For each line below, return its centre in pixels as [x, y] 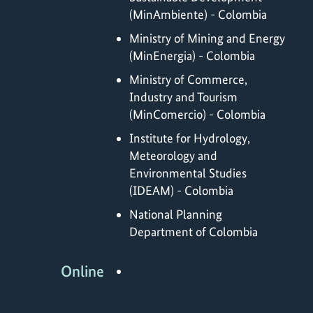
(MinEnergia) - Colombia [192, 55]
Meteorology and [173, 155]
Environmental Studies [188, 173]
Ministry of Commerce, [188, 79]
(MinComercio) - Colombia [197, 114]
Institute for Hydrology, [190, 138]
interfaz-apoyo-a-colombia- [201, 289]
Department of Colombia [194, 231]
